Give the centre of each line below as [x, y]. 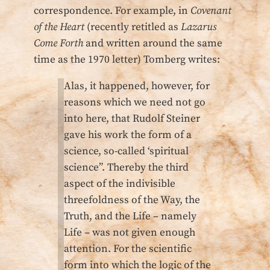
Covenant [211, 11]
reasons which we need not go [135, 103]
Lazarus [199, 27]
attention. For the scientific [128, 249]
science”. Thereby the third [126, 168]
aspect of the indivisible [120, 184]
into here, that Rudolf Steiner [132, 119]
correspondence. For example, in [112, 11]
